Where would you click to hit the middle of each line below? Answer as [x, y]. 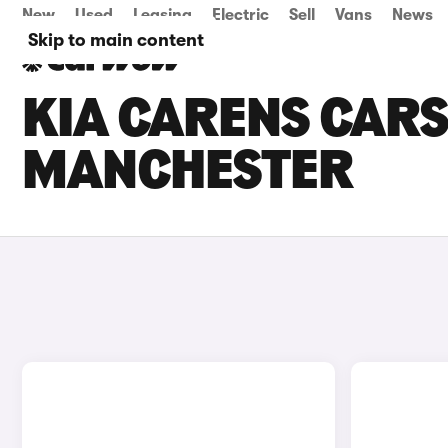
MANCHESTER [187, 174]
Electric [240, 15]
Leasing [162, 15]
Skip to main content [116, 40]
